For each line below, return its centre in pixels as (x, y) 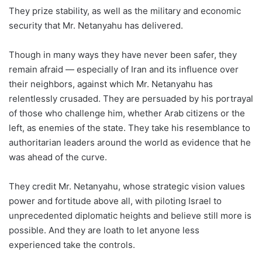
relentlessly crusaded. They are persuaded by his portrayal (131, 99)
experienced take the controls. (72, 245)
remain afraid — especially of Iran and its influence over (124, 69)
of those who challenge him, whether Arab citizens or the (127, 113)
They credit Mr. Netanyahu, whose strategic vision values (127, 186)
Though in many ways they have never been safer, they (123, 55)
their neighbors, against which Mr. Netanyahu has (111, 84)
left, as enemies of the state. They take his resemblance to (130, 128)
